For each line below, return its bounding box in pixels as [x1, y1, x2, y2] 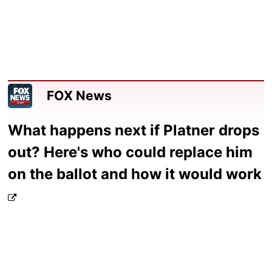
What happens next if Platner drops [8, 121, 260, 140]
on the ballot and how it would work [8, 165, 262, 183]
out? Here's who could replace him [8, 143, 253, 161]
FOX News [47, 88, 112, 104]
